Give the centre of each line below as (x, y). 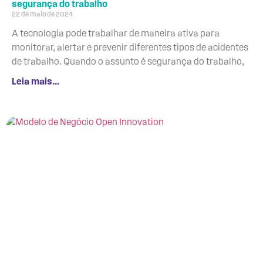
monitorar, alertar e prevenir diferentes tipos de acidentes (130, 48)
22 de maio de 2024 (42, 14)
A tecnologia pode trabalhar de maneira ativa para (116, 34)
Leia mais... (36, 82)
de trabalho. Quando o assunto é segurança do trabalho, (128, 62)
